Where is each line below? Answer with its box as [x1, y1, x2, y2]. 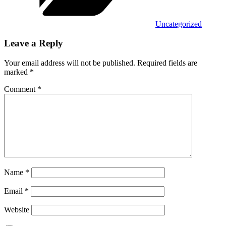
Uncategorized [155, 19, 202, 28]
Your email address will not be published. [4, 59, 135, 68]
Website [4, 205, 29, 214]
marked [4, 68, 30, 77]
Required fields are [137, 59, 197, 68]
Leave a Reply [4, 38, 63, 49]
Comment [4, 85, 37, 94]
